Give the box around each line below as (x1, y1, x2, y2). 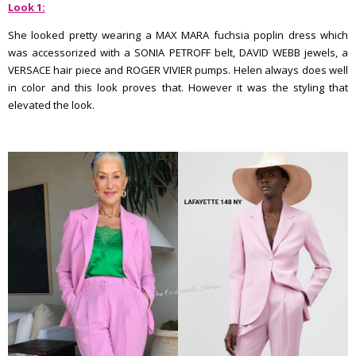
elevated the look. (8, 98, 97, 112)
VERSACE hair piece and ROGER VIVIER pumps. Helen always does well (8, 63, 348, 77)
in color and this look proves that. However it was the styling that (8, 80, 348, 95)
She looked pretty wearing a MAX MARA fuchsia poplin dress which (8, 28, 348, 42)
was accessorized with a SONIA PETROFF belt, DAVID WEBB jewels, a (8, 45, 348, 60)
